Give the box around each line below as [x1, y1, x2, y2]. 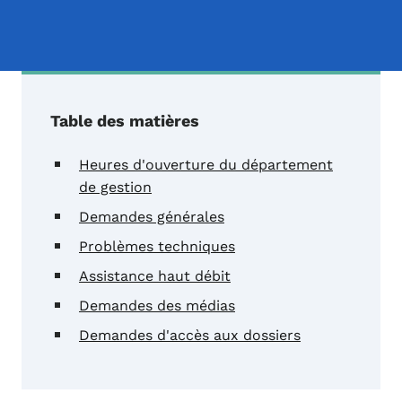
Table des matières [50, 111, 199, 131]
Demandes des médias [79, 297, 235, 315]
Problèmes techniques [79, 238, 235, 256]
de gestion [79, 179, 152, 197]
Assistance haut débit [79, 267, 231, 285]
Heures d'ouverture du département [79, 156, 333, 174]
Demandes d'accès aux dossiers [79, 327, 301, 345]
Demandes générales [79, 208, 224, 226]
